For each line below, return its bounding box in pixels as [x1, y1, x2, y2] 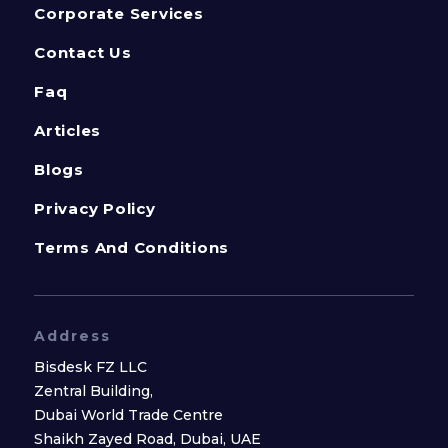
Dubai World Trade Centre [34, 405, 223, 424]
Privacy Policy [34, 198, 156, 218]
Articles [34, 120, 101, 140]
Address [34, 326, 111, 345]
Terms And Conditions [34, 237, 229, 257]
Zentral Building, [34, 381, 153, 400]
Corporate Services [34, 3, 204, 23]
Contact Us [34, 42, 132, 62]
